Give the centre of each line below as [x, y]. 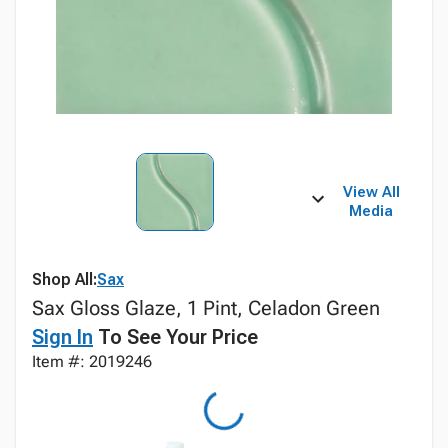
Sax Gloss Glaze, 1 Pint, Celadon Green [206, 308]
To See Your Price [175, 337]
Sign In [62, 337]
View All [371, 192]
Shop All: [64, 279]
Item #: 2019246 [92, 361]
